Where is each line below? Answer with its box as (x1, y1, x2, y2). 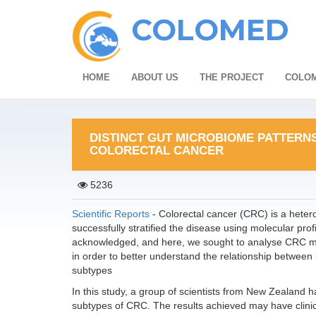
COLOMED (131, 12, 289, 47)
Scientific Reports (72, 208, 150, 219)
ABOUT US (131, 72, 178, 83)
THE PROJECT (200, 72, 264, 83)
